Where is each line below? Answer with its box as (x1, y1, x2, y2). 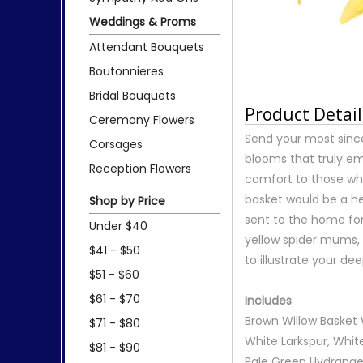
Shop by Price (89, 192, 165, 209)
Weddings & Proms (89, 13, 196, 30)
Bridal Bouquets (89, 87, 176, 104)
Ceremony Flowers (89, 111, 194, 128)
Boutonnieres (89, 62, 164, 79)
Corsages (89, 135, 143, 152)
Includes (245, 292, 293, 309)
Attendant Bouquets (89, 38, 204, 55)
